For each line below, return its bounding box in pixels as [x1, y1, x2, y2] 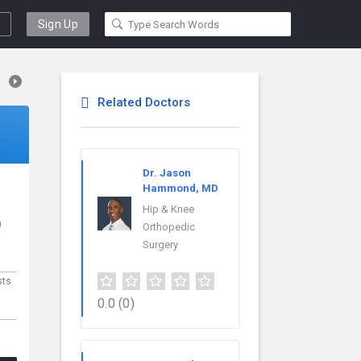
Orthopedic [143, 221, 195, 233]
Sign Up [37, 18, 78, 31]
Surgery [143, 239, 178, 251]
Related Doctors [98, 95, 190, 110]
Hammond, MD [143, 182, 218, 194]
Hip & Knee [143, 203, 194, 215]
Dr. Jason [143, 167, 191, 179]
